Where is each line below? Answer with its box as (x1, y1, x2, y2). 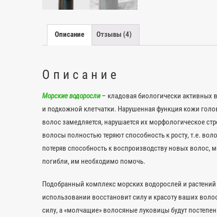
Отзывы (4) (96, 30, 132, 39)
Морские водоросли (42, 92, 100, 101)
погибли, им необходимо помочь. (42, 157, 145, 166)
